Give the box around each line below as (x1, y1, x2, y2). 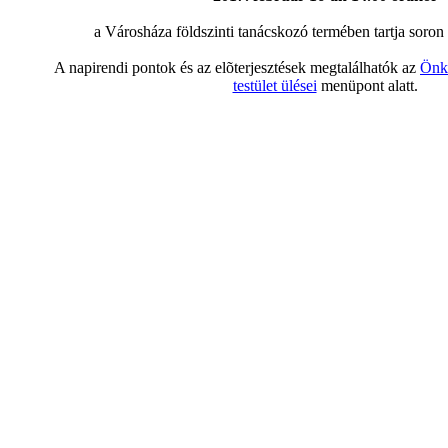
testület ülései (232, 76, 317, 94)
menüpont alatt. (316, 76, 418, 94)
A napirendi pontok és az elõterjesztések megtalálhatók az (54, 58, 420, 76)
